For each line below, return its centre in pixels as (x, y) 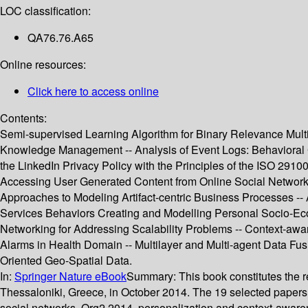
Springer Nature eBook (70, 276)
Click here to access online (93, 91)
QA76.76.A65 (60, 38)
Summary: (153, 276)
